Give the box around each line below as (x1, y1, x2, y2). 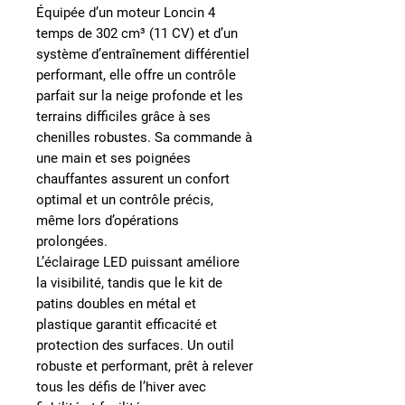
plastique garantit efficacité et (36, 316, 217, 333)
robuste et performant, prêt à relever (36, 358, 253, 374)
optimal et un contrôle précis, (36, 192, 213, 208)
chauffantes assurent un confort (36, 171, 230, 187)
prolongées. (36, 233, 108, 250)
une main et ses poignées (36, 150, 191, 166)
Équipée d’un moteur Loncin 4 (36, 5, 215, 21)
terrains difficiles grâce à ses (36, 108, 211, 125)
